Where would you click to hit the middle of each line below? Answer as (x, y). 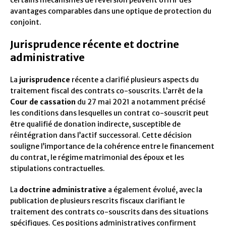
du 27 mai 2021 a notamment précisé (140, 102)
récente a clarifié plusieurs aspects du (134, 80)
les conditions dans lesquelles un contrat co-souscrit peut (109, 113)
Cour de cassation (43, 102)
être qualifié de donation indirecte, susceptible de (95, 124)
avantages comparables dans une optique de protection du (111, 11)
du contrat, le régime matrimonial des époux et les (97, 158)
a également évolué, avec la (154, 190)
